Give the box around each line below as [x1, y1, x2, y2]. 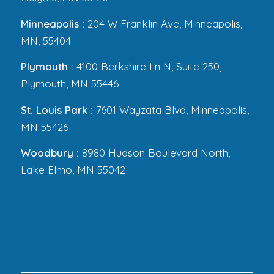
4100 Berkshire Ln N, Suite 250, [76, 60, 221, 73]
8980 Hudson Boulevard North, [78, 146, 230, 160]
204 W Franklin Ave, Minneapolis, [87, 17, 242, 30]
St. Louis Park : [20, 103, 93, 116]
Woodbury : [20, 146, 79, 160]
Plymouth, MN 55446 [20, 77, 119, 91]
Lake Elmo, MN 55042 [20, 163, 125, 177]
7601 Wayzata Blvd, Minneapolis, [92, 103, 249, 116]
